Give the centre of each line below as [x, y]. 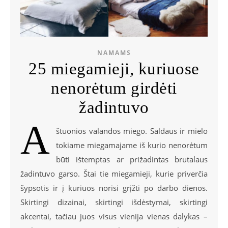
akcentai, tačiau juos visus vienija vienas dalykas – [114, 216]
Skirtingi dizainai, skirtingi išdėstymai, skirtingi [114, 202]
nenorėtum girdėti [114, 88]
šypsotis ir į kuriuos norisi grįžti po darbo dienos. [114, 188]
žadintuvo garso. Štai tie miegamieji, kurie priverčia [114, 174]
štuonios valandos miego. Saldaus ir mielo [132, 131]
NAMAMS [114, 53]
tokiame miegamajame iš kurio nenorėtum [132, 145]
